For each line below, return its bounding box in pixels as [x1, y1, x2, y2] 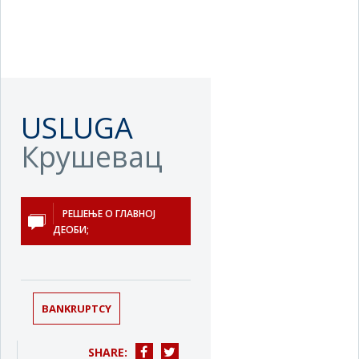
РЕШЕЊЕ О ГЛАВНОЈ [63, 206, 155, 220]
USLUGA [21, 108, 133, 147]
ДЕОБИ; [53, 222, 89, 236]
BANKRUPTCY [42, 301, 111, 316]
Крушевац [21, 137, 163, 176]
